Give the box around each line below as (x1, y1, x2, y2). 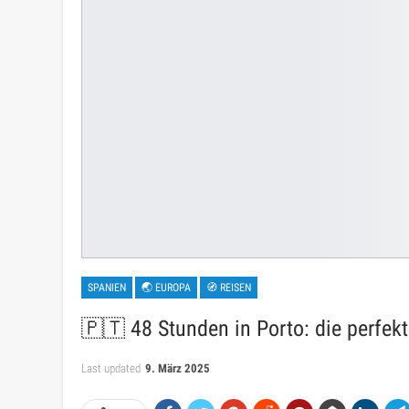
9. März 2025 (145, 362, 210, 376)
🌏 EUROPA (142, 281, 191, 295)
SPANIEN (88, 281, 126, 295)
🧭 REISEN (206, 281, 251, 295)
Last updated (81, 362, 143, 376)
